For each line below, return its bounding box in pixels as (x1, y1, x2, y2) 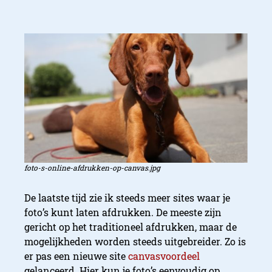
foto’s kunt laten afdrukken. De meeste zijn (24, 205, 222, 219)
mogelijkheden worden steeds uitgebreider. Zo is (24, 234, 246, 248)
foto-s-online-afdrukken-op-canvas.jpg (24, 162, 160, 172)
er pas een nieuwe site (24, 249, 128, 262)
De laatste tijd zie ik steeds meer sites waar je (24, 191, 230, 204)
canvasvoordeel (128, 249, 200, 262)
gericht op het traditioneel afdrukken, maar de (24, 220, 237, 233)
